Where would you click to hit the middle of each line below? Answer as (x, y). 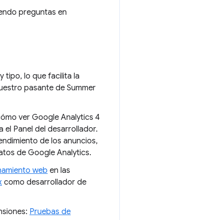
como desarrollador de (44, 182)
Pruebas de (50, 212)
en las (59, 170)
